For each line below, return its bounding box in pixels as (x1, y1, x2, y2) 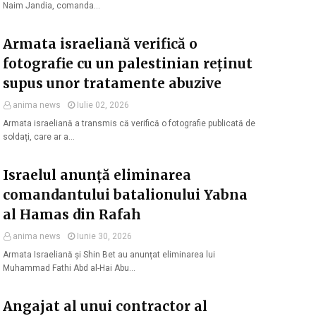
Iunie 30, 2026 (77, 231, 132, 241)
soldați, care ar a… (3, 132, 75, 142)
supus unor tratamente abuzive (3, 75, 221, 92)
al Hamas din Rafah (3, 206, 141, 223)
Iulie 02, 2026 (77, 100, 129, 110)
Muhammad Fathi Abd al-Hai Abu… (3, 263, 135, 273)
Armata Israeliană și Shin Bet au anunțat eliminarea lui (3, 250, 215, 260)
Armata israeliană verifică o (3, 35, 197, 52)
